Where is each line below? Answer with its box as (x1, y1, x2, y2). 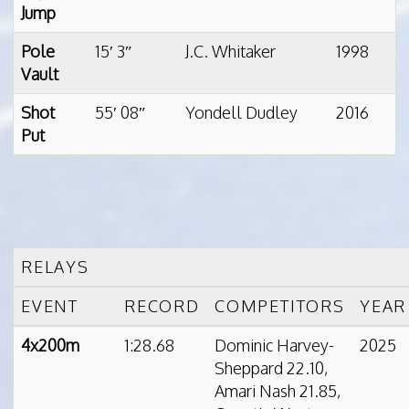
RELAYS (21, 256, 89, 277)
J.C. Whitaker (185, 41, 276, 62)
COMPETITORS (215, 295, 345, 316)
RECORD (124, 295, 200, 316)
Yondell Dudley (185, 102, 298, 123)
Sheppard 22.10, (215, 357, 328, 378)
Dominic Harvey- (215, 334, 334, 355)
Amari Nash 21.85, (215, 380, 341, 401)
